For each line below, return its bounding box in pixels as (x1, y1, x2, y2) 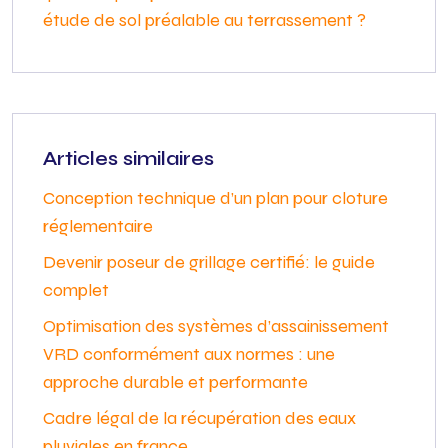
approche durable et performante (43, 371, 308, 393)
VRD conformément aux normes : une (43, 343, 335, 365)
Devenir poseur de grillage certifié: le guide (43, 251, 375, 273)
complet (43, 279, 109, 301)
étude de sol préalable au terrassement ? (43, 9, 366, 31)
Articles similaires (43, 146, 214, 171)
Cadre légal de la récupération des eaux (43, 407, 356, 429)
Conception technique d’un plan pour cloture (43, 187, 388, 209)
